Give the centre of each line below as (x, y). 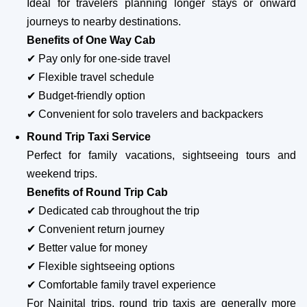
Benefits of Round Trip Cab (97, 192)
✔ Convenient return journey (96, 229)
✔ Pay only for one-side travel (99, 58)
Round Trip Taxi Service (89, 136)
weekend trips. (62, 173)
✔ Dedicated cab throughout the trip (113, 210)
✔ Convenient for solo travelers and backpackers (145, 114)
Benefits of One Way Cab (91, 40)
